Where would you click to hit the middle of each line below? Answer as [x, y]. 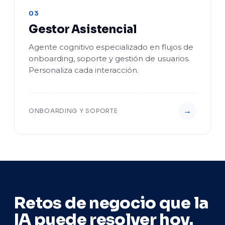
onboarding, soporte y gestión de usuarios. [109, 59]
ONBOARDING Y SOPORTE [73, 111]
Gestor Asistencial [83, 29]
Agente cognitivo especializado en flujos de [111, 47]
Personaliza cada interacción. [84, 70]
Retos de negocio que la [111, 203]
